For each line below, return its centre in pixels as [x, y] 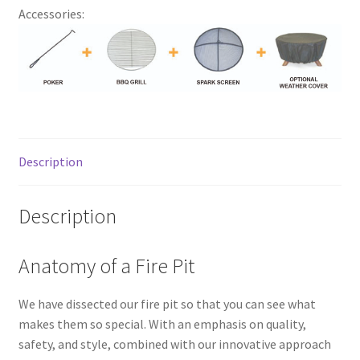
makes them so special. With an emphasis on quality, [162, 323]
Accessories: [51, 14]
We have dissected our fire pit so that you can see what [167, 303]
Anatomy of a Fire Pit [106, 266]
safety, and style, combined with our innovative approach [174, 344]
